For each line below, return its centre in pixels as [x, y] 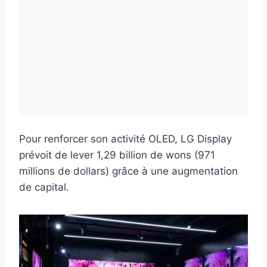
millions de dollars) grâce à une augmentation [128, 171]
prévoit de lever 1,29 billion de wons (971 [117, 155]
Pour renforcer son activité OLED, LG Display [125, 139]
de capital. [44, 187]
